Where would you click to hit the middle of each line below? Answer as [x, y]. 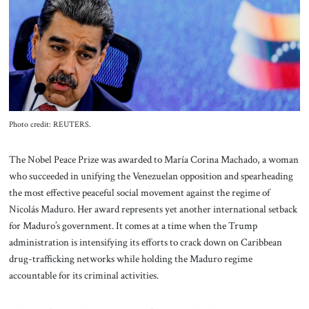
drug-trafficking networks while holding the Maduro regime [130, 259]
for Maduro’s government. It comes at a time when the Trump [133, 226]
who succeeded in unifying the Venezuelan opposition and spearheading [151, 176]
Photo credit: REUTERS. [50, 124]
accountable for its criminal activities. [83, 276]
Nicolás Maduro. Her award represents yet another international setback [153, 209]
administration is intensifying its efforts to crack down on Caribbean [145, 242]
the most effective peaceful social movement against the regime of [139, 193]
